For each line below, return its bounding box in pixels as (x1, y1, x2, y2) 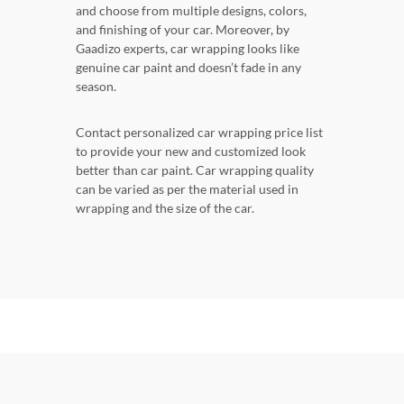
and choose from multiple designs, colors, (76, 3, 307, 19)
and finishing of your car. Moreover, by (76, 22, 289, 38)
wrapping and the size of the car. (76, 200, 254, 216)
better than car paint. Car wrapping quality (76, 162, 314, 179)
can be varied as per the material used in (76, 181, 298, 197)
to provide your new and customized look (76, 143, 306, 160)
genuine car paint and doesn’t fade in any (76, 60, 301, 76)
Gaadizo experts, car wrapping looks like (76, 41, 299, 57)
